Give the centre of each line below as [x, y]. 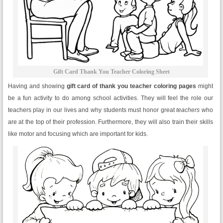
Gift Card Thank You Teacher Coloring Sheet [111, 71]
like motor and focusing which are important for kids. [78, 134]
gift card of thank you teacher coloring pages [131, 86]
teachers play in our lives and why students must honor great [92, 110]
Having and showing [37, 86]
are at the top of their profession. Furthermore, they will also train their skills [111, 122]
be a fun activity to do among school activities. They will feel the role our [111, 98]
